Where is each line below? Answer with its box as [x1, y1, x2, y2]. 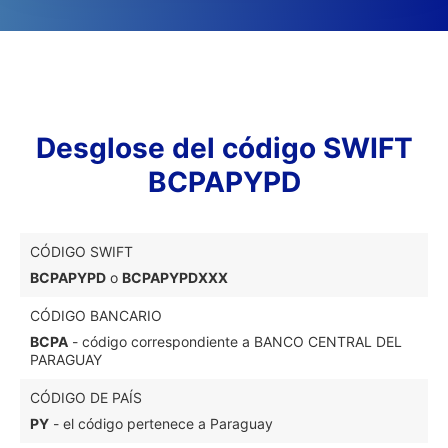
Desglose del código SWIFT [35, 131, 413, 165]
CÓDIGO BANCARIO [30, 307, 162, 324]
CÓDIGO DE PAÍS [30, 389, 142, 406]
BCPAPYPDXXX [122, 269, 228, 286]
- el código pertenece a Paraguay [49, 415, 273, 432]
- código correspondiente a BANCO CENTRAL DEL [68, 333, 402, 350]
